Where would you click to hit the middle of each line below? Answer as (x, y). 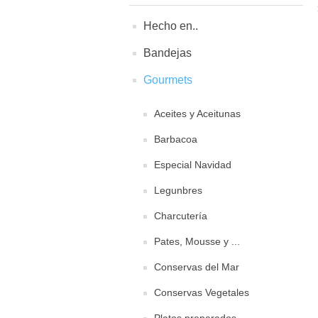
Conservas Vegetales (202, 292)
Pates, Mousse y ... (197, 241)
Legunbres (178, 190)
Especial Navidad (193, 165)
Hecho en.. (171, 26)
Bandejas (168, 53)
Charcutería (181, 216)
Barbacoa (176, 139)
